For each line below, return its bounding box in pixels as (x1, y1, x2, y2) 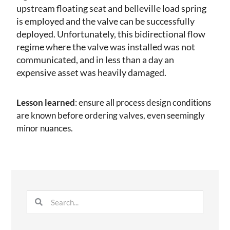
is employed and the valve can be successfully (16, 15, 195, 27)
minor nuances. (16, 122, 73, 133)
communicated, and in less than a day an (16, 53, 174, 65)
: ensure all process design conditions (75, 97, 211, 108)
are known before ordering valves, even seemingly (16, 109, 205, 121)
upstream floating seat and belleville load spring (16, 2, 206, 14)
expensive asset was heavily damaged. (16, 66, 166, 78)
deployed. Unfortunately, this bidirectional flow (16, 28, 205, 40)
